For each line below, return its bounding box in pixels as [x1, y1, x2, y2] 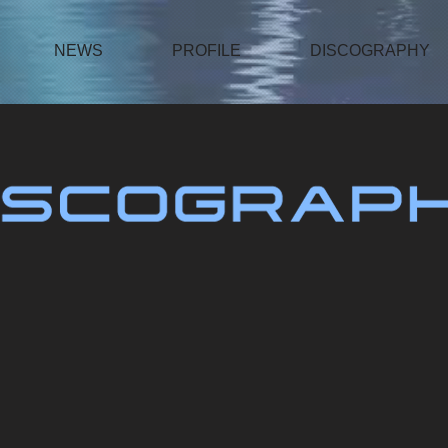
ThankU [186, 399, 260, 417]
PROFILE [172, 42, 242, 59]
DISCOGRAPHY [310, 42, 431, 59]
